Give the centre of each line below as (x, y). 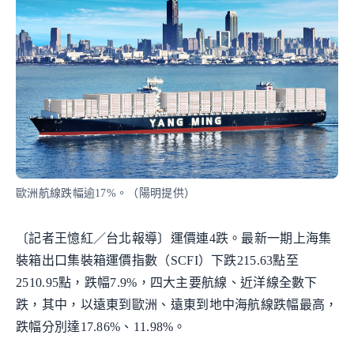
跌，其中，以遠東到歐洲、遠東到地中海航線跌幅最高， (177, 305)
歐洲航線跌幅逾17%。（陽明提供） (106, 194)
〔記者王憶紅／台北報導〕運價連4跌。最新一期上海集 (174, 239)
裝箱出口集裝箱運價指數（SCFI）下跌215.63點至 (158, 261)
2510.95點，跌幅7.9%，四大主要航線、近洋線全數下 (167, 283)
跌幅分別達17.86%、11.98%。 (101, 327)
